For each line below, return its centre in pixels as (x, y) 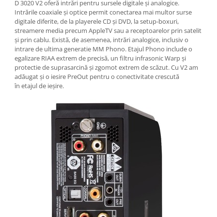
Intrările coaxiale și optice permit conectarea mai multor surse (103, 12)
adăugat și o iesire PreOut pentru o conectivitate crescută (97, 77)
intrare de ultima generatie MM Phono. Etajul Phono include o (103, 49)
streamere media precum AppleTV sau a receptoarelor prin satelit (108, 31)
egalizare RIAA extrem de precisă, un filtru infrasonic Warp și (100, 58)
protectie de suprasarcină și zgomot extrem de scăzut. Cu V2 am (106, 68)
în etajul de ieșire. (39, 86)
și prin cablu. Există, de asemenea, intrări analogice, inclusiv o (101, 40)
